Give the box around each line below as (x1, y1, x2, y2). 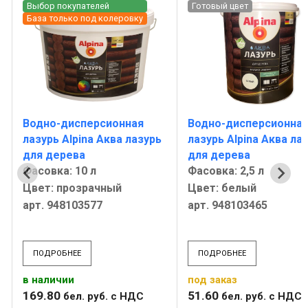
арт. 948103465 (188, 199, 267, 212)
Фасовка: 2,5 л (188, 164, 264, 178)
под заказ (188, 274, 237, 287)
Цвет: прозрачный (23, 181, 122, 195)
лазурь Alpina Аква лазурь (23, 133, 162, 146)
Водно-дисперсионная (23, 117, 144, 131)
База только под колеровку (27, 13, 143, 24)
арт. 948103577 (23, 199, 102, 212)
